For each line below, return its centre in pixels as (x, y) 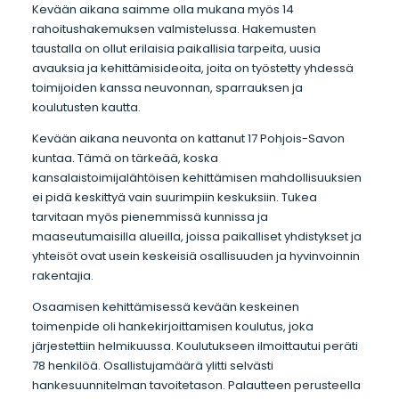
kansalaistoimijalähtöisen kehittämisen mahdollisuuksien (196, 177)
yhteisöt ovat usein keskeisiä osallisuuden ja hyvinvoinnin (195, 256)
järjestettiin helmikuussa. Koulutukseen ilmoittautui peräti (195, 346)
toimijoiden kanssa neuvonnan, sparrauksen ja (167, 88)
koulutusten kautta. (86, 108)
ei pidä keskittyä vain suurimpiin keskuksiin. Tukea (174, 197)
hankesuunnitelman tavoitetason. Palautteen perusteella (196, 385)
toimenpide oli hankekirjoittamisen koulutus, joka (172, 326)
